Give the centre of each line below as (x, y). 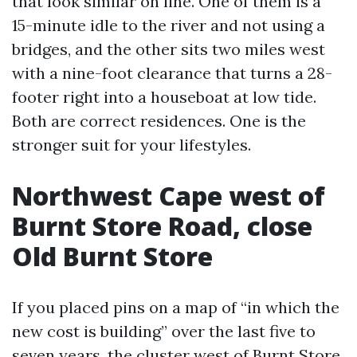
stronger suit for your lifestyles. (131, 145)
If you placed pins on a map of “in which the (176, 307)
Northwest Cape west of (169, 196)
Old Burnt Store (112, 256)
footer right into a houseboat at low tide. (164, 97)
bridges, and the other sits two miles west (169, 49)
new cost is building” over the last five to (164, 331)
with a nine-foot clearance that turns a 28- (172, 73)
